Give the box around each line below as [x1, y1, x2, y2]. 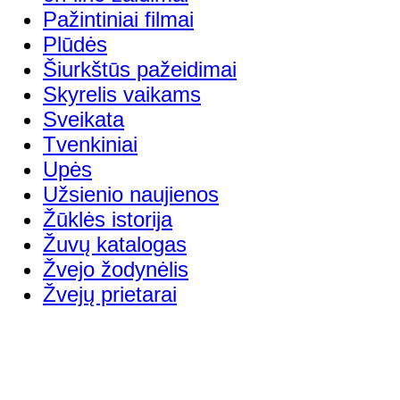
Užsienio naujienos [43, 181, 219, 206]
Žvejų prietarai [43, 281, 177, 306]
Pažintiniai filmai [43, 6, 194, 31]
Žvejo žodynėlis [43, 256, 188, 281]
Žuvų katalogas [43, 231, 187, 256]
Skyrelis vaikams [43, 81, 201, 106]
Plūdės [43, 31, 107, 56]
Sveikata [43, 106, 124, 131]
